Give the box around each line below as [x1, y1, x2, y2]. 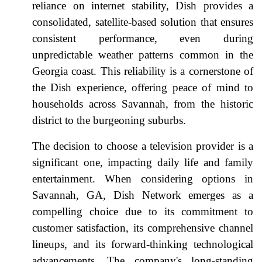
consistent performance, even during [32, 32, 253, 44]
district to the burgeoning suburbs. [32, 113, 186, 126]
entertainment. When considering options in [32, 172, 253, 185]
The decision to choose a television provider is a [32, 139, 253, 152]
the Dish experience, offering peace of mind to [32, 81, 253, 94]
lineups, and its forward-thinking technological [32, 237, 253, 250]
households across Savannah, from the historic [32, 97, 253, 110]
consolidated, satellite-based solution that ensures [32, 15, 253, 28]
